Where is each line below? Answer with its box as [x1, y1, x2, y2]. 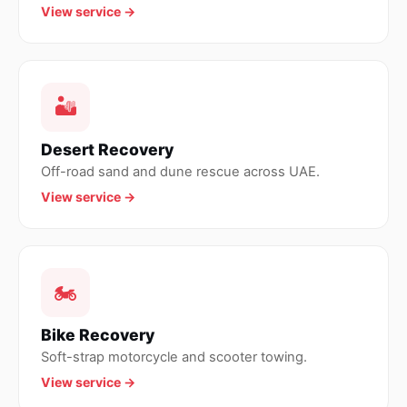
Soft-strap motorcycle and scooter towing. [41, 349, 307, 365]
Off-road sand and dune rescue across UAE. [41, 164, 320, 180]
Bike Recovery [41, 325, 154, 344]
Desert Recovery [41, 140, 174, 159]
